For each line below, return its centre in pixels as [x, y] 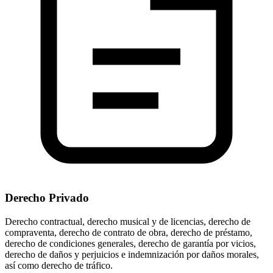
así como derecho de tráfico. [59, 265]
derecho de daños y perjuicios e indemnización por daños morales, [132, 254]
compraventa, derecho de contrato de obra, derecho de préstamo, [129, 232]
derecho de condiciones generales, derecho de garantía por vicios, [130, 243]
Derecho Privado [47, 198]
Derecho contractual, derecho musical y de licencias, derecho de [128, 221]
